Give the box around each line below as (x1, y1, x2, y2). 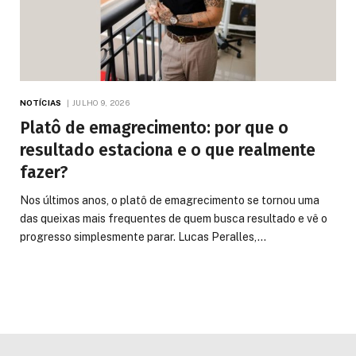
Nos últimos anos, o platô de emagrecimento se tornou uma (20, 193, 319, 207)
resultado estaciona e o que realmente (20, 139, 315, 161)
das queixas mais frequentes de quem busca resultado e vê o (20, 211, 327, 225)
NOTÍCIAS (20, 97, 61, 107)
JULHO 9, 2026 (72, 97, 130, 107)
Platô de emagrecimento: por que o (20, 117, 288, 138)
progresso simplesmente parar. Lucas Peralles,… (20, 230, 266, 243)
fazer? (20, 161, 68, 183)
